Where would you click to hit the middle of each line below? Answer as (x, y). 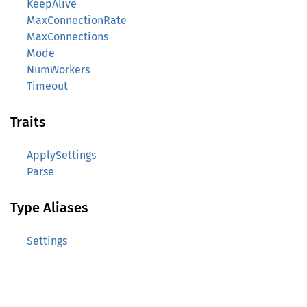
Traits (28, 122)
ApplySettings (61, 155)
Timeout (47, 86)
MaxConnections (67, 37)
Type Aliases (49, 208)
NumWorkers (58, 70)
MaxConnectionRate (77, 20)
